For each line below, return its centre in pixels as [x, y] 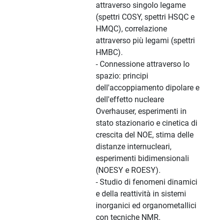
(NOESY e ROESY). [128, 170]
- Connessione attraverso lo [143, 64]
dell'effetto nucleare [130, 100]
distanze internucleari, [134, 147]
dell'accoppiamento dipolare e [148, 88]
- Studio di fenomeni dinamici [147, 182]
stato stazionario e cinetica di [147, 123]
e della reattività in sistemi [141, 194]
